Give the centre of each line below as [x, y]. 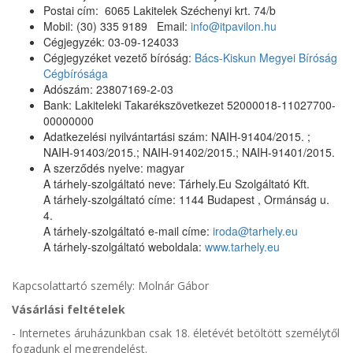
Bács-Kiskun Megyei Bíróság [266, 58]
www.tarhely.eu [242, 247]
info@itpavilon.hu [234, 26]
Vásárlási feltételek [69, 309]
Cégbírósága [76, 73]
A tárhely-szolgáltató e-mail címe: [128, 231]
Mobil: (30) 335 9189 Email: [117, 26]
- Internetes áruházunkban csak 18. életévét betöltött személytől [176, 333]
